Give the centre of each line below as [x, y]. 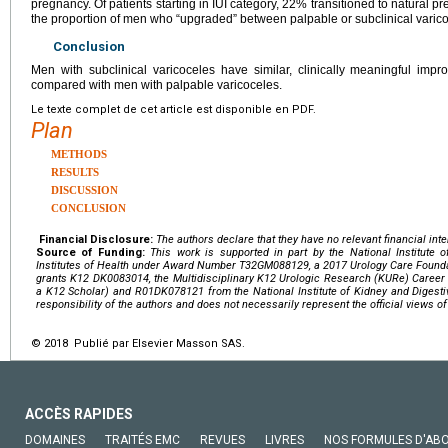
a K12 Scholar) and [84, 291]
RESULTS [75, 171]
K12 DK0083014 [109, 278]
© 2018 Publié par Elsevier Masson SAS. [138, 343]
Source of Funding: [90, 252]
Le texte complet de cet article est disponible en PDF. [173, 109]
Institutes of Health [82, 265]
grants [51, 278]
